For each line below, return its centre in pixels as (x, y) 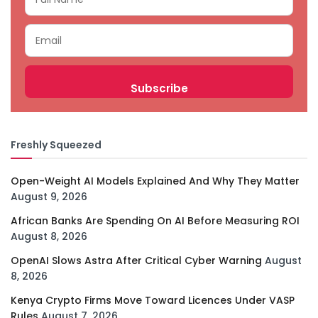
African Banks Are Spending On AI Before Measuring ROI (155, 221)
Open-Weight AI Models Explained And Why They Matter (155, 181)
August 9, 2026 (49, 197)
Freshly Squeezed (56, 145)
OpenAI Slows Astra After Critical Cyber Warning (136, 261)
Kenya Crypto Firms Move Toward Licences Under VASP (153, 301)
